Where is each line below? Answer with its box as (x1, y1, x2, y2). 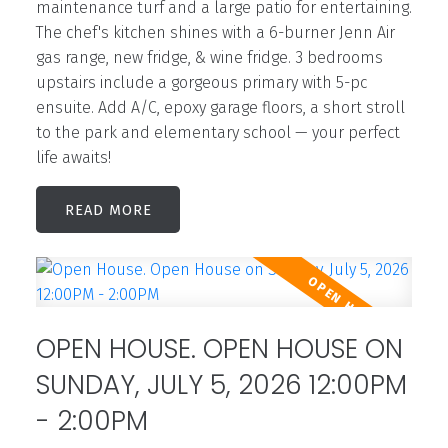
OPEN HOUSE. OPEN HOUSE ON (35, 329, 403, 367)
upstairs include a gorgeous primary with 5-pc (35, 73, 367, 93)
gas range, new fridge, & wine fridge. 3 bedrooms (35, 48, 383, 68)
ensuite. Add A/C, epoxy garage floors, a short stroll (35, 98, 405, 118)
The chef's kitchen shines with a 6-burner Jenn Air (35, 23, 395, 43)
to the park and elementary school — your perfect (35, 123, 400, 143)
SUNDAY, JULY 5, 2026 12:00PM (35, 365, 407, 403)
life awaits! (35, 148, 111, 168)
